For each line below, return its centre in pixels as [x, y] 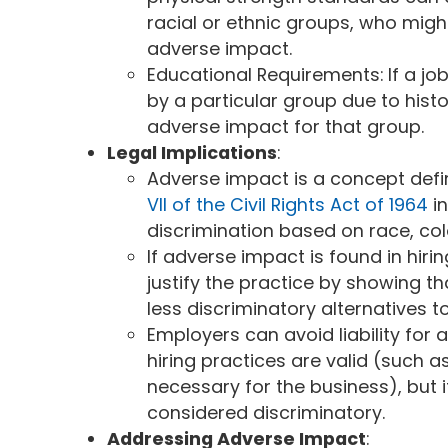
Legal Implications [192, 153]
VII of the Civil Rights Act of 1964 [288, 205]
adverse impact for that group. [286, 127]
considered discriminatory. [266, 413]
